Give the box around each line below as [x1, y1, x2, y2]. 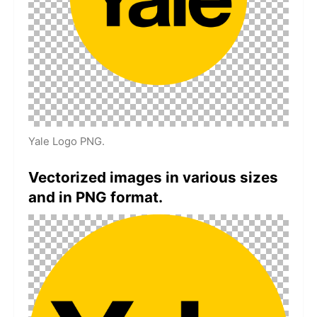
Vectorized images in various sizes [28, 168, 278, 186]
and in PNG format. [28, 188, 163, 206]
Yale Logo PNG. [28, 134, 105, 148]
